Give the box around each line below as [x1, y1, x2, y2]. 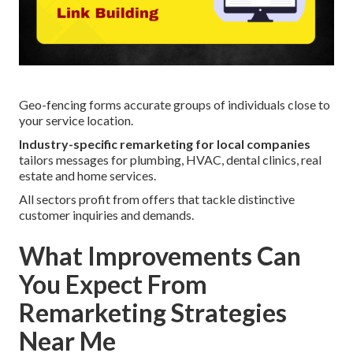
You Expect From [19, 269, 207, 300]
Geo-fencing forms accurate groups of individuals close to [19, 97, 330, 113]
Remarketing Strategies [19, 297, 287, 329]
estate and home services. [19, 168, 156, 184]
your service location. [19, 113, 133, 128]
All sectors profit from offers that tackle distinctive [19, 191, 295, 207]
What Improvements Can [19, 240, 301, 272]
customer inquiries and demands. [19, 207, 194, 223]
